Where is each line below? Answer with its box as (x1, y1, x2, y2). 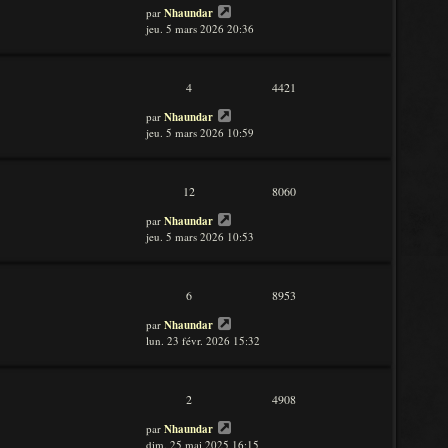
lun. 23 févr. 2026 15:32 (146, 333, 260, 348)
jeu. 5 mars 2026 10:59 (146, 125, 254, 140)
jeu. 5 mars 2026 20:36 (146, 21, 254, 36)
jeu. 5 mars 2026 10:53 (146, 229, 254, 244)
